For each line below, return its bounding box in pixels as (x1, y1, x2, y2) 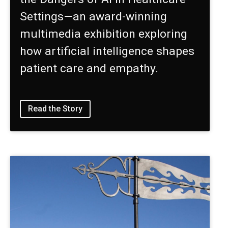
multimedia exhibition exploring (20, 26, 188, 41)
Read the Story (28, 104, 83, 114)
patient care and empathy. (20, 61, 159, 75)
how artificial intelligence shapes (20, 44, 195, 58)
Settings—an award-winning (20, 9, 167, 23)
